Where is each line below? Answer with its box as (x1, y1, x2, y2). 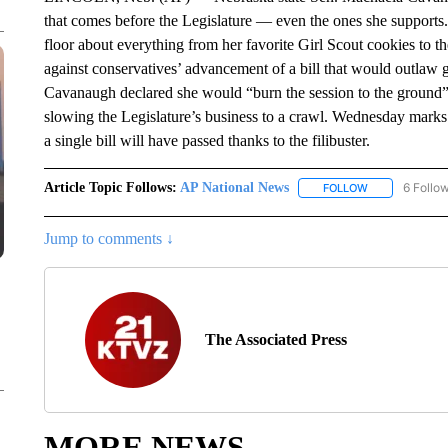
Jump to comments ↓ (43, 230, 174, 248)
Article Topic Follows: (43, 180, 177, 195)
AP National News (179, 180, 289, 195)
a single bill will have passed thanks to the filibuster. (43, 132, 370, 149)
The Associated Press (204, 331, 347, 349)
